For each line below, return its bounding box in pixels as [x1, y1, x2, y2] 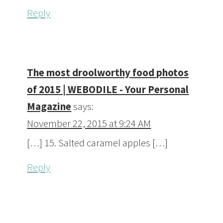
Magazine [27, 100, 72, 113]
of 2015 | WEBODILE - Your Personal [27, 83, 189, 97]
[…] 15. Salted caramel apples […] [27, 136, 168, 150]
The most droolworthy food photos [27, 66, 189, 80]
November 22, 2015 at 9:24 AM [27, 116, 151, 130]
